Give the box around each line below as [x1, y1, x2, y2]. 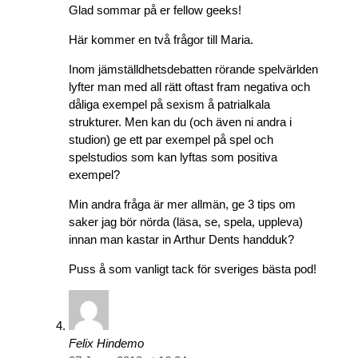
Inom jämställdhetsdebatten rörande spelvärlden [69, 62, 318, 76]
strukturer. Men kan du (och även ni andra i [69, 114, 292, 129]
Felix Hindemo [69, 336, 144, 350]
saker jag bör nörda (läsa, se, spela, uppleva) [69, 214, 303, 229]
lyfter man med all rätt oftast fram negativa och [69, 79, 310, 93]
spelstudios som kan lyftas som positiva [69, 149, 277, 164]
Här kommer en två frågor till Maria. [69, 32, 253, 46]
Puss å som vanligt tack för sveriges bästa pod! [69, 261, 316, 276]
